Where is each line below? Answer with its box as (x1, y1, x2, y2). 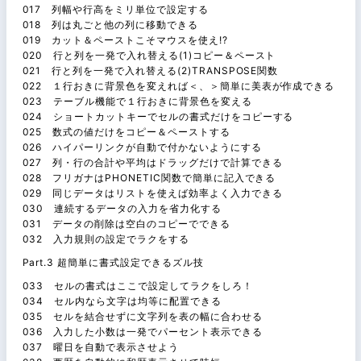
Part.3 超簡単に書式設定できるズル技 (22, 255, 204, 268)
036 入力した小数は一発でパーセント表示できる (22, 325, 263, 338)
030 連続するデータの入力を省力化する (22, 201, 222, 214)
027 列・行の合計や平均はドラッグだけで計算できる (22, 156, 283, 168)
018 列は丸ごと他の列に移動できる (22, 18, 198, 31)
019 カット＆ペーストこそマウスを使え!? (22, 33, 228, 46)
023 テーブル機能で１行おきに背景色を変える (22, 94, 252, 107)
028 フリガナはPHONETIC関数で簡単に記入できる (22, 171, 276, 184)
